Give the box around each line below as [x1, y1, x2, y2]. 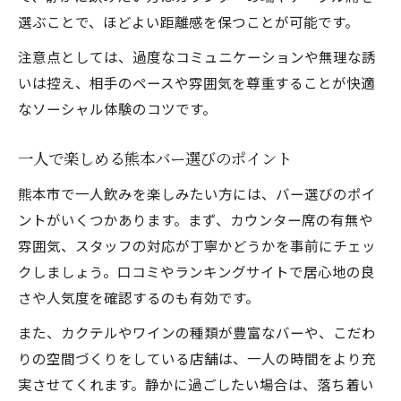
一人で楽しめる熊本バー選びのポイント [18, 149, 292, 170]
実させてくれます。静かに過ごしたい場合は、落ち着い [18, 374, 374, 394]
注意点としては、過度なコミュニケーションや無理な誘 [18, 47, 376, 66]
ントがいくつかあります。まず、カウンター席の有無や [18, 209, 373, 229]
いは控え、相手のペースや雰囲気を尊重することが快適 [18, 73, 375, 92]
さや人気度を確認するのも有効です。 [18, 287, 260, 307]
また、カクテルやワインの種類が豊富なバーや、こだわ [18, 322, 376, 342]
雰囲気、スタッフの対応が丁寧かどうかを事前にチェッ [18, 235, 376, 255]
